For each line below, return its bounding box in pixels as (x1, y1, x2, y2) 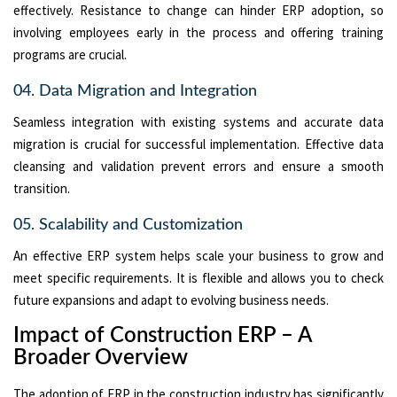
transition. (13, 179, 70, 197)
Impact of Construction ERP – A (13, 324, 311, 346)
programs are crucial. (13, 45, 127, 63)
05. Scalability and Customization (13, 216, 243, 233)
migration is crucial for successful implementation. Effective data (13, 135, 384, 152)
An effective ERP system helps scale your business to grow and (13, 246, 384, 264)
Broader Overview (13, 346, 188, 369)
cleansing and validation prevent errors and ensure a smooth (13, 157, 384, 175)
